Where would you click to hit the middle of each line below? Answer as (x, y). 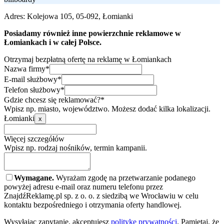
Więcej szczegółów (34, 138)
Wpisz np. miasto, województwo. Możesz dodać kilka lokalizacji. (107, 108)
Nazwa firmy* (27, 68)
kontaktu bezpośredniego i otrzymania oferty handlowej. (93, 204)
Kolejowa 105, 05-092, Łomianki (80, 16)
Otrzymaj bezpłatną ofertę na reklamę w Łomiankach (88, 59)
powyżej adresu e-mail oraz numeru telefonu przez (83, 186)
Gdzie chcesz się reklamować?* (54, 99)
